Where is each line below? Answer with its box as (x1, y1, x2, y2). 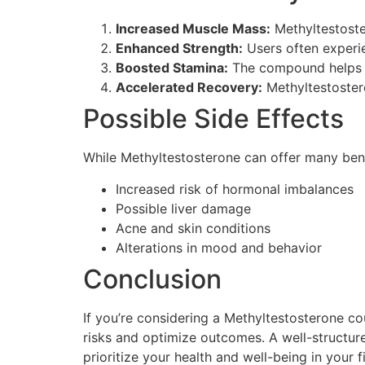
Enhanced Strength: (116, 40, 243, 57)
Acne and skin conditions (116, 219, 270, 236)
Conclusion (83, 262, 222, 295)
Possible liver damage (116, 200, 251, 217)
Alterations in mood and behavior (116, 239, 322, 256)
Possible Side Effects (83, 103, 344, 135)
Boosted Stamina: (116, 59, 228, 77)
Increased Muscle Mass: (116, 20, 270, 37)
